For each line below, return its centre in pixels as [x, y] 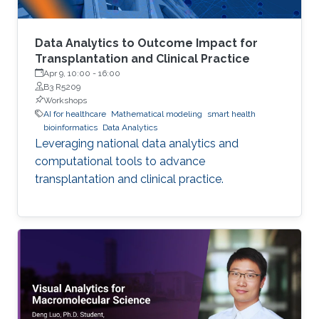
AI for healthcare [75, 114]
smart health [231, 114]
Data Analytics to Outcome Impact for [146, 43]
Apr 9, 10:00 [67, 73]
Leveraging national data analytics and [137, 143]
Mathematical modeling [157, 114]
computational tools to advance [120, 161]
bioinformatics [70, 127]
